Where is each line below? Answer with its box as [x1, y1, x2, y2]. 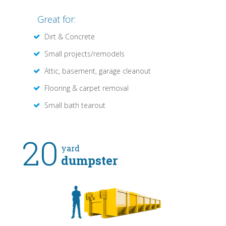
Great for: [37, 13, 76, 26]
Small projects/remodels [44, 49, 125, 59]
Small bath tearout [44, 100, 105, 110]
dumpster [61, 152, 118, 169]
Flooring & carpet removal [44, 83, 129, 93]
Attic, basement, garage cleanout [44, 66, 151, 76]
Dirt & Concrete [44, 32, 95, 42]
